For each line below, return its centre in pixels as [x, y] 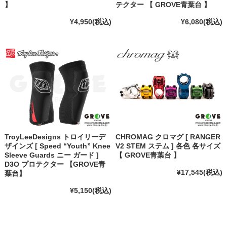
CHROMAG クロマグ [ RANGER [168, 137]
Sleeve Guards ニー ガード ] [51, 155]
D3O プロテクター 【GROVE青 [55, 164]
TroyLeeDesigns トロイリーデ [55, 137]
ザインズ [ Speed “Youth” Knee [57, 146]
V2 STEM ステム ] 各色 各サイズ [168, 146]
